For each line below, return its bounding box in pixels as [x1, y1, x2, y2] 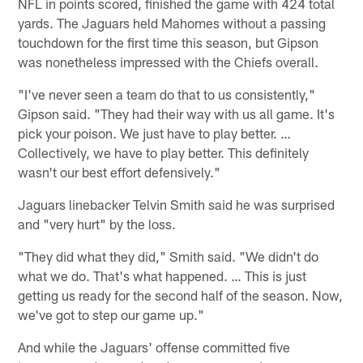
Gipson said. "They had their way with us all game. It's [18, 105, 335, 122]
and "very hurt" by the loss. [18, 215, 177, 232]
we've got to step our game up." [18, 305, 205, 322]
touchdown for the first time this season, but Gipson [18, 33, 319, 50]
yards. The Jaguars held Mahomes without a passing [18, 14, 327, 31]
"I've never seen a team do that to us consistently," [18, 85, 316, 102]
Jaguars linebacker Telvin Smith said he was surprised [18, 195, 335, 212]
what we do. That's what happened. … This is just [18, 267, 307, 284]
